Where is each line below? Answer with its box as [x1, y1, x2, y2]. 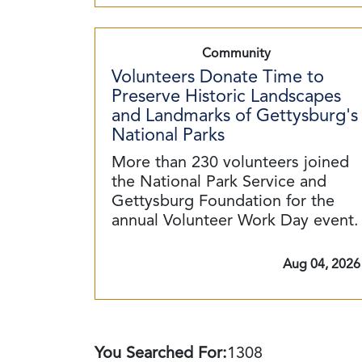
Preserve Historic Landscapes [112, 88, 341, 106]
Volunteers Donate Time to [112, 69, 324, 86]
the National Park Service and [112, 175, 326, 191]
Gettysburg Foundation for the [112, 194, 335, 210]
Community [201, 48, 271, 61]
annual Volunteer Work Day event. [112, 213, 359, 229]
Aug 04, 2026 [283, 259, 360, 271]
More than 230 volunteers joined [112, 155, 349, 171]
